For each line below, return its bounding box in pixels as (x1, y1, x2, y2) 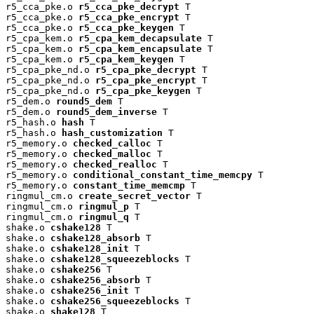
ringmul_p (78, 200, 129, 212)
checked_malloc (73, 148, 151, 159)
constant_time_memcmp (73, 179, 185, 191)
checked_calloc (73, 137, 151, 149)
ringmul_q (78, 211, 129, 222)
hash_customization (62, 127, 163, 138)
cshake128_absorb (50, 232, 140, 243)
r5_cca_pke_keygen (78, 22, 174, 33)
